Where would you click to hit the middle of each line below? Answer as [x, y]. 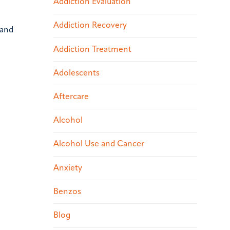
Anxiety [68, 168]
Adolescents [76, 73]
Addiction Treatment [92, 50]
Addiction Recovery [90, 26]
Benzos [67, 192]
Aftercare [71, 97]
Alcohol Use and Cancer [99, 145]
